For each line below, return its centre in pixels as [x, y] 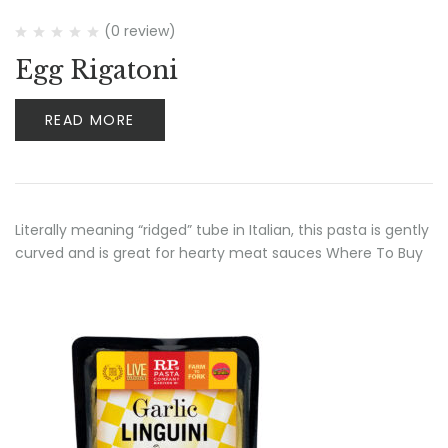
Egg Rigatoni [96, 70]
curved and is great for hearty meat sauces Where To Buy [219, 253]
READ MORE [90, 120]
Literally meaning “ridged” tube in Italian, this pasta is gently [222, 230]
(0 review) [140, 31]
